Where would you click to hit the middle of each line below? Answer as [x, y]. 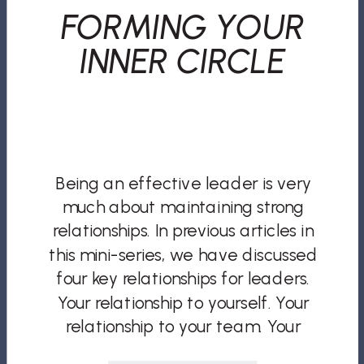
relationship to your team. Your [183, 327]
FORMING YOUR [182, 26]
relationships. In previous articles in [183, 231]
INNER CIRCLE [183, 61]
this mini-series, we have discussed [183, 255]
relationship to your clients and [183, 350]
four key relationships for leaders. [183, 279]
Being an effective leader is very [183, 183]
